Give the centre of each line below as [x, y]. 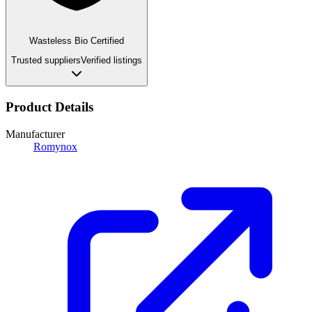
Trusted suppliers [46, 61]
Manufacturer [35, 134]
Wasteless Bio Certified [77, 40]
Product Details [49, 107]
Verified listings [111, 61]
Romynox [55, 146]
